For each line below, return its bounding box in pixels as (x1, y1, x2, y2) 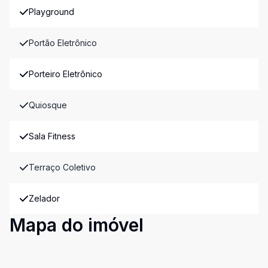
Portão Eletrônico (29, 38, 97, 48)
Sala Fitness (29, 131, 75, 141)
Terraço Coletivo (29, 162, 96, 172)
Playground (29, 7, 74, 17)
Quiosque (29, 100, 67, 110)
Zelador (29, 193, 60, 203)
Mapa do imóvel (10, 214, 144, 236)
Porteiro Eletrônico (29, 69, 102, 79)
